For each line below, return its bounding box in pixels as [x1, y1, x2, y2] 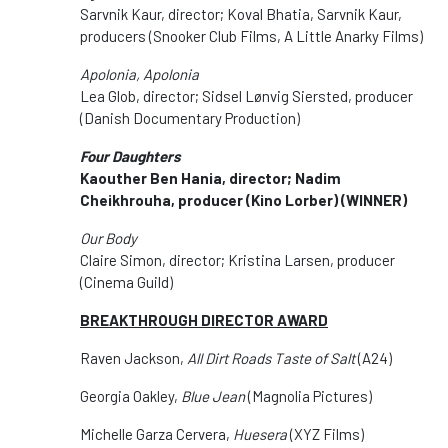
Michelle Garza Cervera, [80, 424, 233, 443]
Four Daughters [80, 146, 181, 165]
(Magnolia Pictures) [245, 386, 372, 405]
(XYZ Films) [287, 424, 364, 443]
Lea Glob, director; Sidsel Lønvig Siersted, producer [80, 86, 413, 105]
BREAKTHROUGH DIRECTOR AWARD [80, 310, 328, 329]
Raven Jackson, [80, 348, 187, 367]
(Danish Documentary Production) [80, 108, 300, 127]
